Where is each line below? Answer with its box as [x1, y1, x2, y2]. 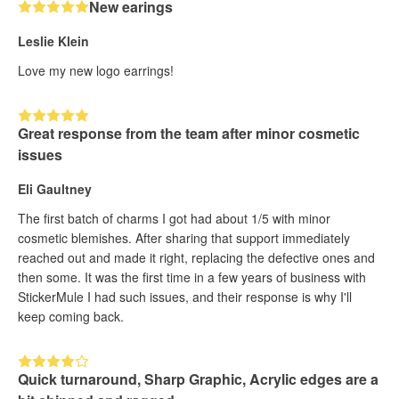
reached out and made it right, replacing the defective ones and [18, 248, 375, 267]
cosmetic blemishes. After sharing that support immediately [18, 229, 350, 248]
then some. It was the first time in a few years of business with [18, 268, 366, 287]
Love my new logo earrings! [18, 61, 174, 80]
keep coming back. [18, 307, 124, 326]
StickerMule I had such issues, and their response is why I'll [18, 288, 352, 306]
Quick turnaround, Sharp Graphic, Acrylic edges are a [18, 369, 379, 390]
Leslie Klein [18, 32, 89, 51]
